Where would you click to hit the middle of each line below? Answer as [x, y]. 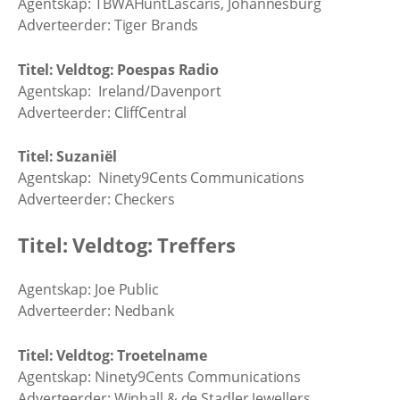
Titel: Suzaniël [67, 156]
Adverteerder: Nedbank [96, 311]
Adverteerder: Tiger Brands [108, 25]
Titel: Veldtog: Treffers [127, 244]
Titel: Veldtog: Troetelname [113, 355]
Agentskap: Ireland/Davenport [120, 91]
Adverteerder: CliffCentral [103, 112]
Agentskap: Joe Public [88, 289]
